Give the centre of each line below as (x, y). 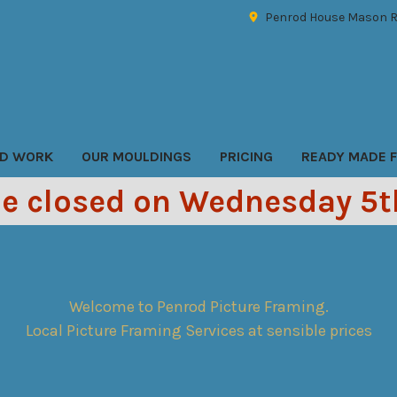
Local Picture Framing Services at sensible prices (198, 330)
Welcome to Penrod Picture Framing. (198, 306)
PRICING (246, 156)
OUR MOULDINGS (136, 156)
